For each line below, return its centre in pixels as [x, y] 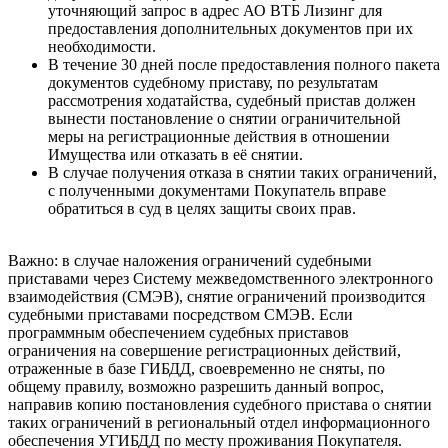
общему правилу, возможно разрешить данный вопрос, [196, 387]
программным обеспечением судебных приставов [178, 333]
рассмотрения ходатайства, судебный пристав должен [232, 101]
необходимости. [102, 47]
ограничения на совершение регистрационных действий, [204, 351]
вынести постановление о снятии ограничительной [224, 119]
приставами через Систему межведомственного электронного [220, 279]
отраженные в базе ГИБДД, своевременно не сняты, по [196, 369]
